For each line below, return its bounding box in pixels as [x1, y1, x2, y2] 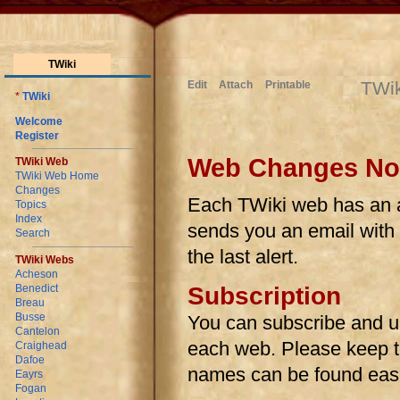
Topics [15, 198, 47, 212]
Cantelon [15, 324, 61, 337]
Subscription [187, 282, 341, 311]
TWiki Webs [15, 253, 75, 266]
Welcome [15, 115, 63, 129]
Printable [264, 79, 311, 91]
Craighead [15, 338, 68, 352]
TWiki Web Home [15, 170, 100, 183]
